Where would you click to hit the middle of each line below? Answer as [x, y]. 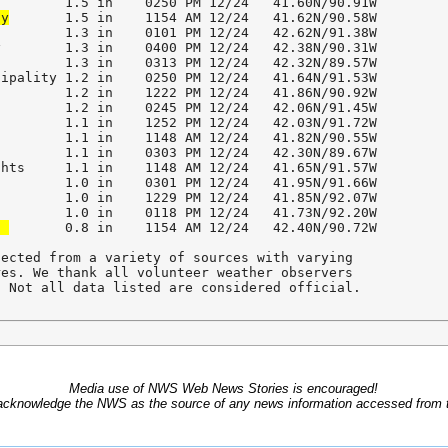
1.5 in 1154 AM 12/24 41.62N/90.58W [224, 18]
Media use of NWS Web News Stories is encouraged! [223, 389]
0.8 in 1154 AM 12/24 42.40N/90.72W [224, 228]
